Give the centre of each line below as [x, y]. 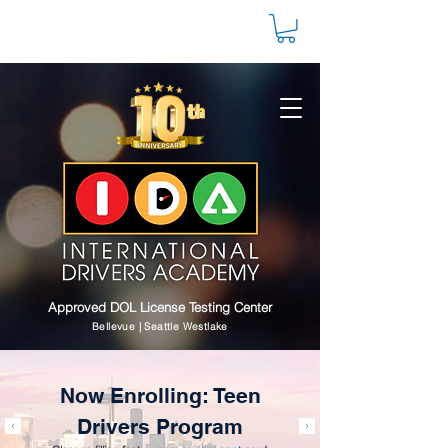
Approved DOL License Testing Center [160, 306]
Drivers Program [160, 426]
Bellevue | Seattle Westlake [160, 326]
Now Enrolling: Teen [160, 395]
